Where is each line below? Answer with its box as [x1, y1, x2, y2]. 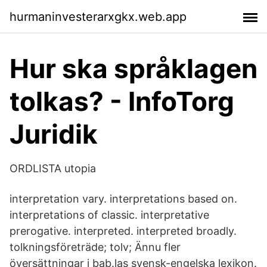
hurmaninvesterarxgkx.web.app [10, 9, 187, 24]
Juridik [10, 118, 98, 150]
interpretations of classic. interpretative [10, 209, 209, 221]
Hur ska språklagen [10, 52, 257, 85]
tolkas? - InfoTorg [10, 85, 234, 117]
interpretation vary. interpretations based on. [10, 193, 237, 205]
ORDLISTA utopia [10, 162, 96, 175]
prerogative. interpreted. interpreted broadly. [10, 225, 237, 237]
